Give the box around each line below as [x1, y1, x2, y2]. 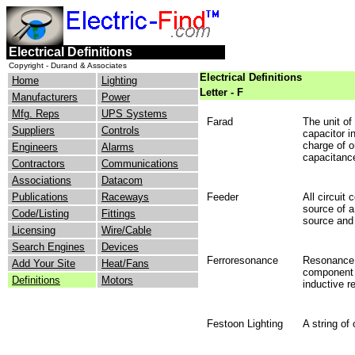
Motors [101, 274, 133, 286]
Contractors [12, 158, 65, 170]
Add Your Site [12, 258, 75, 269]
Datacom [101, 174, 143, 186]
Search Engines [12, 241, 85, 253]
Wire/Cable [101, 224, 151, 236]
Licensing [12, 224, 55, 236]
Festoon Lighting [207, 318, 283, 330]
